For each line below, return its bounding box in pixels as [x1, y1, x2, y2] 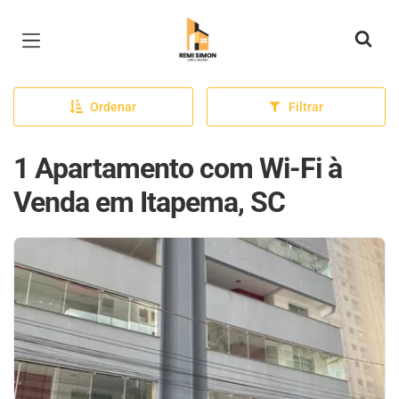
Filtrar [289, 100, 324, 114]
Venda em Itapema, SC [13, 185, 285, 219]
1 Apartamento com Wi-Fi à [13, 151, 342, 185]
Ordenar [90, 100, 137, 114]
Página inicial [170, 16, 277, 37]
